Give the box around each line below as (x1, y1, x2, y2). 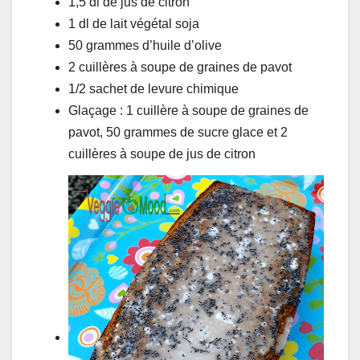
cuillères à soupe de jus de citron (68, 146, 256, 161)
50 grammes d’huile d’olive (68, 38, 222, 52)
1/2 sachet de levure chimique (68, 81, 239, 96)
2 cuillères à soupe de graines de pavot (68, 59, 292, 74)
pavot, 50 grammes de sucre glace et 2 (68, 125, 288, 139)
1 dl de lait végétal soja (68, 16, 199, 31)
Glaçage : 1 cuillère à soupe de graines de (68, 103, 309, 117)
